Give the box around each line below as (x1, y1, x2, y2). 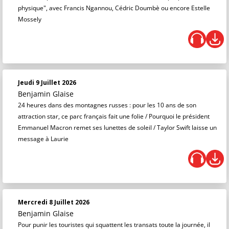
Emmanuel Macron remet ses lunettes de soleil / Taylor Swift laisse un (18, 123, 217, 132)
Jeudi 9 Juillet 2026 (18, 78, 76, 87)
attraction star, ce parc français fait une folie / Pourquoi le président (18, 112, 210, 121)
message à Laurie (18, 134, 68, 144)
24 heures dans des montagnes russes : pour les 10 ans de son (18, 101, 196, 110)
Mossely (18, 15, 41, 24)
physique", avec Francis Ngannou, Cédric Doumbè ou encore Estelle (18, 4, 210, 13)
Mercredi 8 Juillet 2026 (18, 198, 89, 207)
